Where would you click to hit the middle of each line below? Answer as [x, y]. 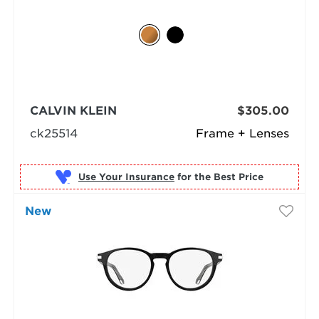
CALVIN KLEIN [73, 111]
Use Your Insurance [126, 177]
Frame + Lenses [243, 134]
